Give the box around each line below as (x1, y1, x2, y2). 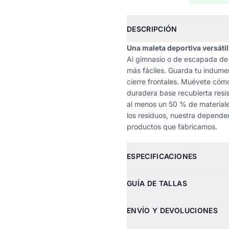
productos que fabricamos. (127, 122, 217, 131)
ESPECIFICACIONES (127, 152, 197, 161)
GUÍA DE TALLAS (127, 179, 187, 188)
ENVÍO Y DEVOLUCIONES (127, 206, 218, 215)
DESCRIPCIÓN (127, 25, 177, 33)
